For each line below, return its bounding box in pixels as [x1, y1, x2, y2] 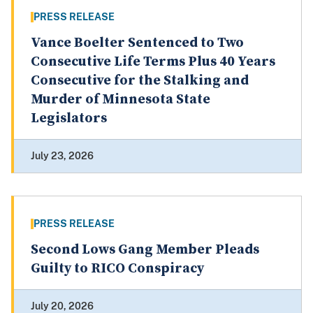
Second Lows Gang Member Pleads [31, 241, 259, 259]
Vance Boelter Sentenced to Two [31, 34, 244, 52]
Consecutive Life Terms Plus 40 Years [31, 53, 275, 71]
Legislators [31, 110, 107, 128]
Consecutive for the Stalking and [31, 72, 249, 90]
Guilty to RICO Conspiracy [31, 260, 204, 278]
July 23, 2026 [31, 150, 94, 162]
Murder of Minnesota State [31, 91, 210, 109]
